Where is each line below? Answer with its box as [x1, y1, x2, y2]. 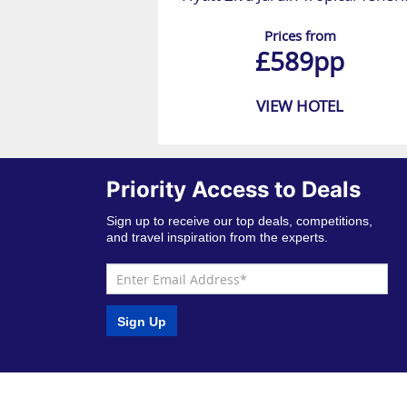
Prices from [263, 26, 336, 45]
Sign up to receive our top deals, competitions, [106, 213, 373, 229]
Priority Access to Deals [106, 176, 362, 203]
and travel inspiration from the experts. [106, 230, 329, 245]
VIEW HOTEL [256, 95, 343, 117]
